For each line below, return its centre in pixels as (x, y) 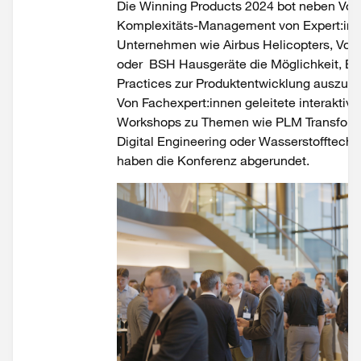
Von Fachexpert (162, 102)
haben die (147, 160)
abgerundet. (275, 160)
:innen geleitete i (254, 102)
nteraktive (331, 102)
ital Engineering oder (197, 141)
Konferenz (209, 160)
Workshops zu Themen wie (196, 122)
